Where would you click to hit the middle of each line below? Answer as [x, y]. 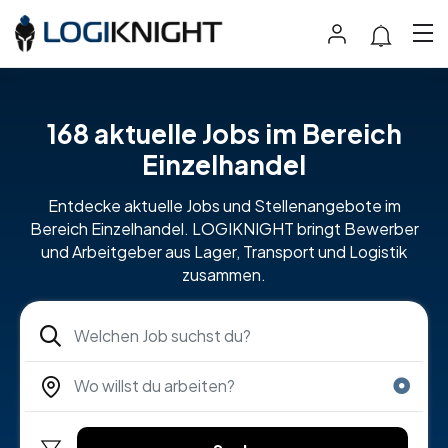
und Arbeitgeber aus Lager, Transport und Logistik [224, 251]
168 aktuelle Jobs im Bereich [224, 133]
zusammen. [224, 274]
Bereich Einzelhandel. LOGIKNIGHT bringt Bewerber [224, 228]
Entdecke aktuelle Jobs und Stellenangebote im [224, 205]
